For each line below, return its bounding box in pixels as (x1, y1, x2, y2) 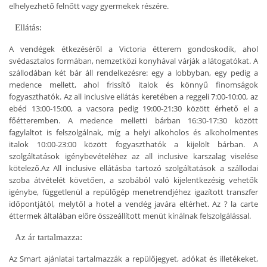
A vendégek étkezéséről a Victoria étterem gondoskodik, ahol (9, 43, 258, 54)
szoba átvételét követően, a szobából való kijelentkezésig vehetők (9, 174, 258, 185)
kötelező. (9, 162, 41, 173)
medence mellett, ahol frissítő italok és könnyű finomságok (9, 79, 258, 90)
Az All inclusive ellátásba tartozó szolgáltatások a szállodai (41, 162, 258, 173)
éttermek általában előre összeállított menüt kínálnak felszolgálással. (9, 210, 251, 221)
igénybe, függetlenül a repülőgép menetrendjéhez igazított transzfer (9, 186, 258, 197)
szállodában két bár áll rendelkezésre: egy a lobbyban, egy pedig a (9, 67, 258, 78)
